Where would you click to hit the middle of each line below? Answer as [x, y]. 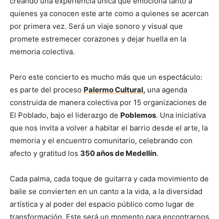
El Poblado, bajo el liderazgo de [65, 115]
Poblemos [138, 115]
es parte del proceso [47, 89]
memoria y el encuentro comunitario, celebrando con [101, 140]
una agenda [166, 89]
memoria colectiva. [42, 51]
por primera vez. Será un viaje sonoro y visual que [96, 26]
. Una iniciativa [181, 115]
